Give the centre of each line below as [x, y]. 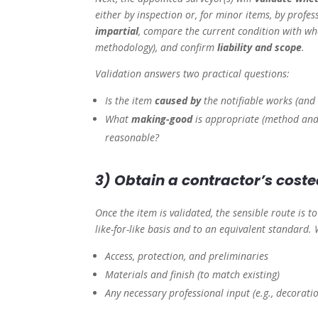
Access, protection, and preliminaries [187, 256]
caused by [178, 101]
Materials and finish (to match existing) [193, 275]
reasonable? [132, 138]
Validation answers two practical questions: [193, 74]
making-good [162, 119]
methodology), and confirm [157, 48]
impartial [117, 31]
